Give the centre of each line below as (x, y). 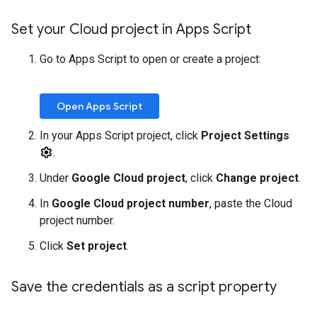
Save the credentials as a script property (144, 287)
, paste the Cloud (251, 203)
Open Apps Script (99, 106)
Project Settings (245, 136)
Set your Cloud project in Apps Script (131, 29)
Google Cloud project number (131, 203)
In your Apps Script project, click (120, 136)
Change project (257, 178)
